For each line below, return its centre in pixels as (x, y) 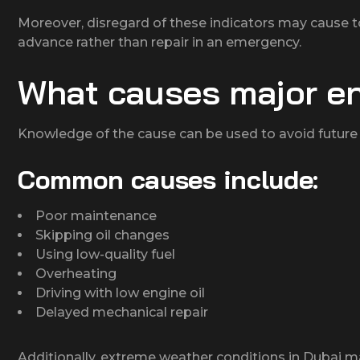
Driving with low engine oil (120, 292)
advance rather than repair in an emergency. (160, 42)
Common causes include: (168, 179)
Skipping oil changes (102, 235)
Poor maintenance (96, 215)
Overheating (76, 273)
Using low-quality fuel (105, 254)
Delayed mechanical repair (122, 312)
